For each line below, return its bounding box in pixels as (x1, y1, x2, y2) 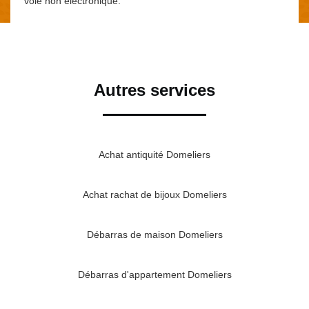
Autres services (94, 81, 215, 100)
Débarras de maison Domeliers (86, 229, 223, 241)
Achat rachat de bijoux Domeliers (82, 189, 227, 201)
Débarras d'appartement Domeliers (77, 269, 232, 281)
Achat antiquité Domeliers (99, 149, 210, 161)
